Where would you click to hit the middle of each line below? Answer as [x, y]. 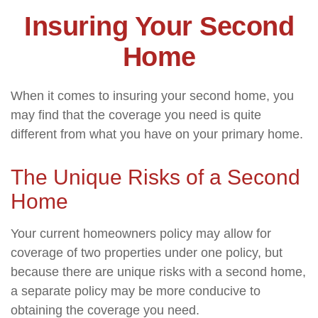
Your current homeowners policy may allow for [141, 234]
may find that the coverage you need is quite [136, 115]
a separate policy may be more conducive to [136, 291]
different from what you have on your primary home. [157, 134]
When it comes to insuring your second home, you [152, 96]
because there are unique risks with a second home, [158, 272]
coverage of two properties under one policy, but [147, 253]
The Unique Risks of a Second [155, 177]
